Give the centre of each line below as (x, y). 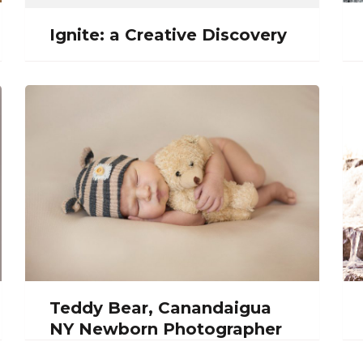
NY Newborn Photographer (165, 329)
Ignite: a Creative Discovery (168, 35)
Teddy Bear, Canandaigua (160, 307)
